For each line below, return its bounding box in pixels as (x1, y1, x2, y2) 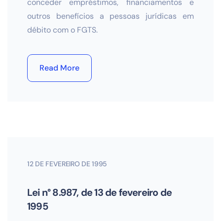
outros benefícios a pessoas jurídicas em (27, 11, 194, 21)
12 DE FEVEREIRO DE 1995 (27, 159, 108, 168)
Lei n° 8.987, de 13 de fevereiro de (27, 186, 172, 199)
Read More (39, 63, 79, 73)
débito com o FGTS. (27, 25, 98, 35)
